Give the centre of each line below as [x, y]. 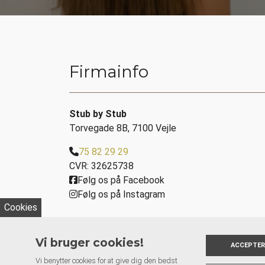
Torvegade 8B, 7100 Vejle [123, 128]
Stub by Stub [98, 114]
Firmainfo [109, 72]
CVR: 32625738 [101, 166]
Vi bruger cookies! [90, 243]
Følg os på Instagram [121, 195]
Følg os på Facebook [121, 180]
